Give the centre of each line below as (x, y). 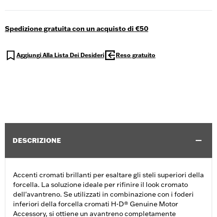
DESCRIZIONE (37, 141)
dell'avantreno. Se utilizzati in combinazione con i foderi (103, 194)
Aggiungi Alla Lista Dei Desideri (60, 55)
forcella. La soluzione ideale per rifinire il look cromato (101, 185)
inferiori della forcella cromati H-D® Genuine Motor (96, 204)
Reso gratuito (136, 55)
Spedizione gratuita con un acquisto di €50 (77, 29)
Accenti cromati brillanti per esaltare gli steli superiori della (108, 175)
